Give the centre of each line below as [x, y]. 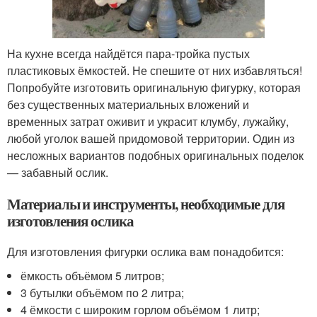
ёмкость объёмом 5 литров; [93, 275]
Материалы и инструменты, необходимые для [146, 203]
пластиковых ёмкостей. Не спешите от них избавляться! [155, 70]
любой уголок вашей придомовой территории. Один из [151, 138]
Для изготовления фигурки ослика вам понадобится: [145, 251]
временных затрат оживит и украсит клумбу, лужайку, [148, 121]
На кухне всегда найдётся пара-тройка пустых [128, 53]
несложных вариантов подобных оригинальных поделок [155, 155]
